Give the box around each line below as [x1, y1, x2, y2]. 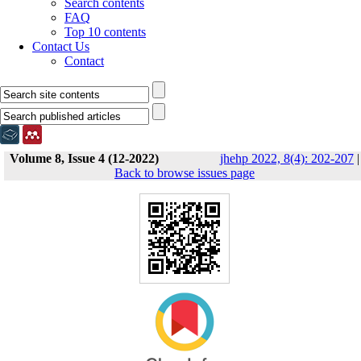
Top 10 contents [64, 25, 146, 39]
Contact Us [32, 39, 89, 53]
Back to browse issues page [114, 166, 255, 180]
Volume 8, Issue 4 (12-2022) [10, 151, 159, 165]
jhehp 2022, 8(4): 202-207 [220, 151, 354, 165]
